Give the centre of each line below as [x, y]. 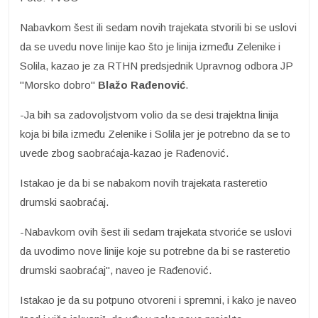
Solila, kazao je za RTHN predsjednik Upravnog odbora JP [157, 65]
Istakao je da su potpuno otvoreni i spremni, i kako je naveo [158, 300]
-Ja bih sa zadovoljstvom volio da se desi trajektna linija [149, 114]
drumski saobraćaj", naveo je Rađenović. [116, 270]
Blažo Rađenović [140, 84]
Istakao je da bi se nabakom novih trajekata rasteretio [144, 182]
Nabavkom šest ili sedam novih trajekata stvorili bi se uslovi [158, 27]
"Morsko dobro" [57, 84]
